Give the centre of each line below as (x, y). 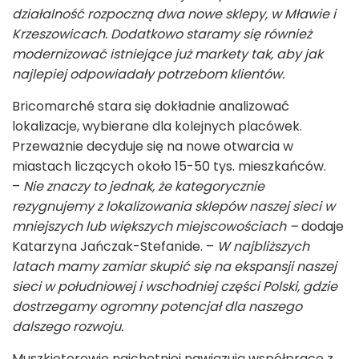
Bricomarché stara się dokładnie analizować (151, 106)
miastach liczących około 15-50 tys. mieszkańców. (169, 166)
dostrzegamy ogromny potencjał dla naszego (157, 306)
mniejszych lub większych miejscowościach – (155, 226)
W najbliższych (263, 246)
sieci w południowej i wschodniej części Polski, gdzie (175, 286)
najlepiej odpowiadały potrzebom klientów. (148, 74)
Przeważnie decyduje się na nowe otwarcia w (153, 146)
